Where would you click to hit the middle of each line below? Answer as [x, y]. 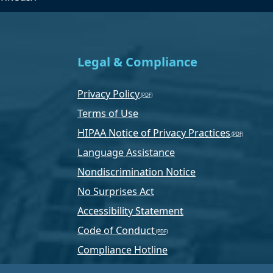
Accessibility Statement [130, 211]
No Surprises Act [116, 191]
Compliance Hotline [122, 250]
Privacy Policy [108, 94]
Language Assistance [126, 152]
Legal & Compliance [137, 61]
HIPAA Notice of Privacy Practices [154, 133]
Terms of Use [108, 113]
